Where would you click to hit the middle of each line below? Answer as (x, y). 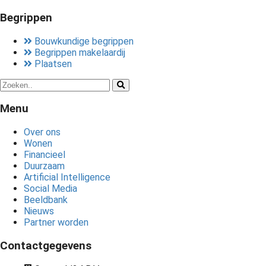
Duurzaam (44, 166)
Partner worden (56, 223)
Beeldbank (46, 200)
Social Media (50, 189)
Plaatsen (53, 64)
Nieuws (39, 211)
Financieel (45, 155)
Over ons (42, 132)
